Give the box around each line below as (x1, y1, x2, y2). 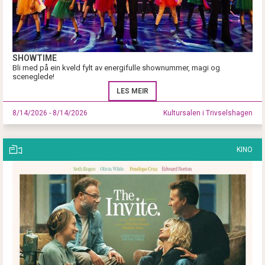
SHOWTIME (12, 53, 57, 63)
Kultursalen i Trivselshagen (163, 108, 253, 117)
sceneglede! (12, 72, 56, 81)
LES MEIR (117, 86, 148, 95)
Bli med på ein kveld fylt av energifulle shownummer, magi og (12, 63, 220, 72)
